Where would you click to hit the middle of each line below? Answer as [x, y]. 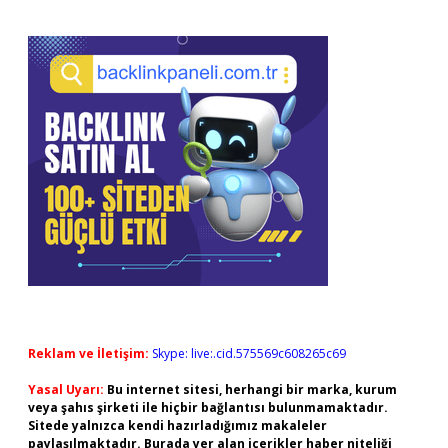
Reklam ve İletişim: [88, 353]
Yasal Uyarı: [66, 389]
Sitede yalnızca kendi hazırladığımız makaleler [177, 425]
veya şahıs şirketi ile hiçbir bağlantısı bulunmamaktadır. [208, 407]
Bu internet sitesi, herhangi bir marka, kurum [252, 389]
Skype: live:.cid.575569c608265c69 [249, 353]
